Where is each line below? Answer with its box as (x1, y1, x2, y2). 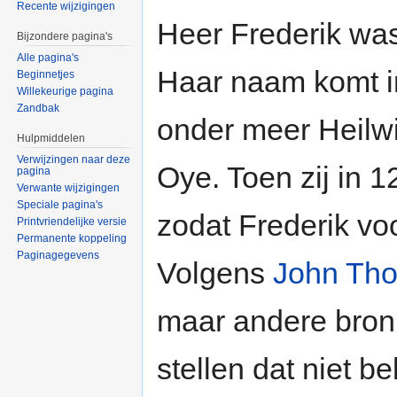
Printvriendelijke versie (17, 214, 128, 228)
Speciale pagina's (17, 198, 104, 211)
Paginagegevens (17, 248, 100, 261)
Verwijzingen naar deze (17, 152, 131, 166)
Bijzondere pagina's (17, 30, 113, 43)
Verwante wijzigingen (17, 181, 121, 194)
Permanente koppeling (17, 231, 128, 245)
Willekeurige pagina (17, 85, 114, 98)
